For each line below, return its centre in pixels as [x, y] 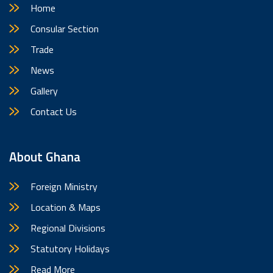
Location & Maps [66, 207]
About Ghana [45, 156]
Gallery [44, 90]
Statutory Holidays [70, 248]
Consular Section [65, 28]
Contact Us [54, 111]
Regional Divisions [68, 228]
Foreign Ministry [64, 186]
